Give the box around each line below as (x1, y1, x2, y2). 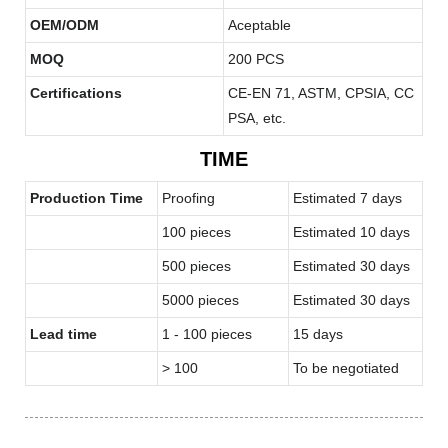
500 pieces (162, 257, 231, 274)
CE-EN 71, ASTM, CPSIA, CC (228, 84, 414, 101)
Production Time (30, 189, 143, 206)
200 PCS (228, 50, 284, 67)
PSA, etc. (228, 109, 286, 126)
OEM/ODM (30, 16, 99, 33)
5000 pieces (162, 291, 239, 308)
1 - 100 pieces (162, 325, 252, 342)
